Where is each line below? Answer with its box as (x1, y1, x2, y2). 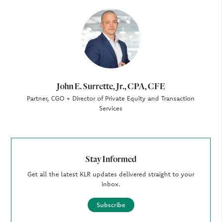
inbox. (101, 180, 120, 188)
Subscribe (96, 201, 125, 209)
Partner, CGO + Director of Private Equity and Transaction (27, 94, 195, 102)
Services (99, 104, 122, 112)
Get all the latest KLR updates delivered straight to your (27, 170, 194, 178)
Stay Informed (85, 154, 137, 164)
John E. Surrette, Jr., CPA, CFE (56, 81, 165, 91)
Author (10, 8, 54, 26)
